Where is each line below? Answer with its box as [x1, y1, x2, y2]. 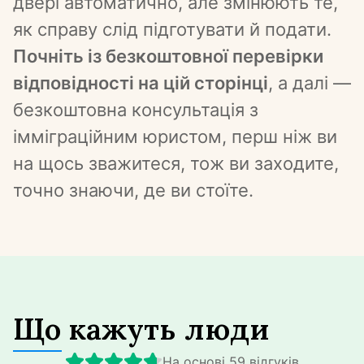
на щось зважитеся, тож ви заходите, [13, 153, 339, 174]
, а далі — [268, 72, 351, 93]
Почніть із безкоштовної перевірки [13, 45, 323, 67]
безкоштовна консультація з [13, 99, 258, 120]
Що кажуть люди [13, 310, 269, 348]
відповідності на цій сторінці [13, 72, 268, 93]
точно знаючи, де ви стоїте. [13, 180, 253, 201]
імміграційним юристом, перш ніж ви [13, 126, 337, 147]
